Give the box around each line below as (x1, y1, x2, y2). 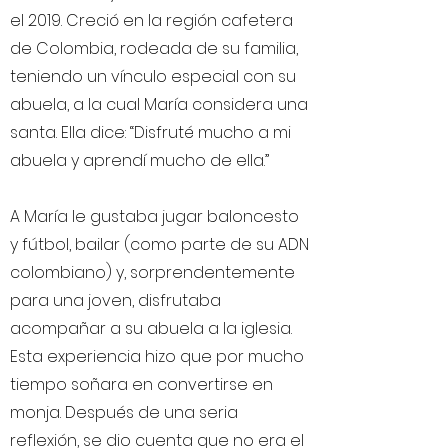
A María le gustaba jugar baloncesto (10, 205, 299, 228)
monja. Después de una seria (10, 401, 238, 424)
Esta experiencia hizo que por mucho (10, 345, 304, 368)
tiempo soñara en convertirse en (10, 373, 273, 396)
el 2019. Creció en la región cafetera (10, 9, 293, 32)
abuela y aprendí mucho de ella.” (10, 149, 277, 172)
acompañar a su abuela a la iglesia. (10, 317, 292, 340)
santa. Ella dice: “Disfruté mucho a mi (10, 121, 291, 144)
